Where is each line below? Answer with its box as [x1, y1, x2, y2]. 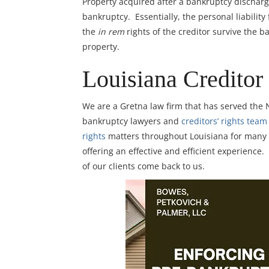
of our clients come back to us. [82, 160, 205, 172]
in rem [98, 25, 124, 37]
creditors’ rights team [181, 115, 267, 127]
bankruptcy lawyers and [82, 115, 181, 127]
